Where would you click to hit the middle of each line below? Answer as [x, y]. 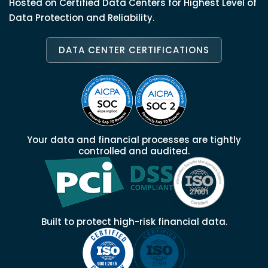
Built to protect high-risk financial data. [134, 221]
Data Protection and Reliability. [82, 17]
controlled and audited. [134, 151]
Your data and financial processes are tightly [134, 139]
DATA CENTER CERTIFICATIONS [134, 50]
